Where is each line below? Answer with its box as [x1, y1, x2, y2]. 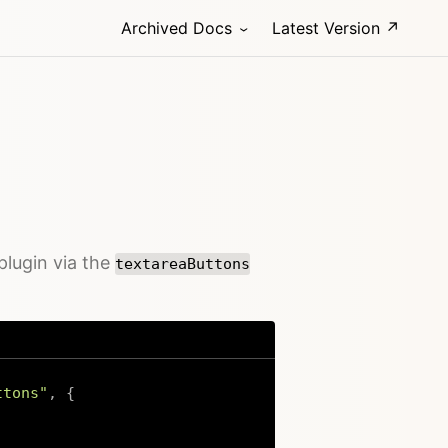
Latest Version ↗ [272, 18, 400, 38]
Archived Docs [121, 18, 232, 38]
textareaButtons [115, 255, 250, 273]
